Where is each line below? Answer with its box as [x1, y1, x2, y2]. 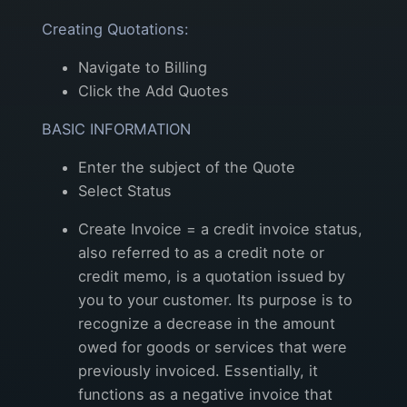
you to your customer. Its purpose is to [78, 290, 352, 309]
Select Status [78, 181, 172, 200]
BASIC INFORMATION [42, 119, 191, 138]
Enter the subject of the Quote [78, 157, 295, 176]
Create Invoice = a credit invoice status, [78, 219, 362, 238]
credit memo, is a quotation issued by [78, 266, 345, 285]
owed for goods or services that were [78, 337, 347, 356]
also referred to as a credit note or [78, 243, 324, 262]
